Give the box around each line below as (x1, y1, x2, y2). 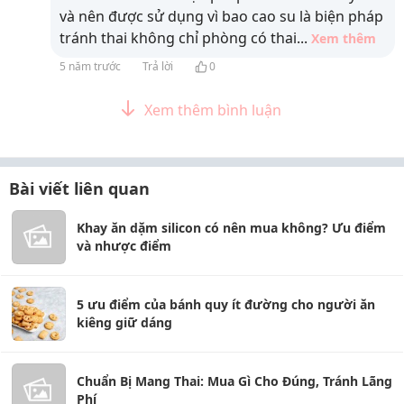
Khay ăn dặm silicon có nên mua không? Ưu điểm (77, 219, 386, 237)
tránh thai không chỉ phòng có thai (60, 28, 297, 49)
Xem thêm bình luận (144, 100, 281, 121)
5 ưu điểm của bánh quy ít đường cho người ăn (77, 296, 375, 314)
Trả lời (142, 59, 173, 75)
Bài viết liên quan (9, 178, 150, 200)
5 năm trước (60, 59, 121, 75)
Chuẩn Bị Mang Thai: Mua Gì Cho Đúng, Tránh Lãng (77, 372, 392, 390)
